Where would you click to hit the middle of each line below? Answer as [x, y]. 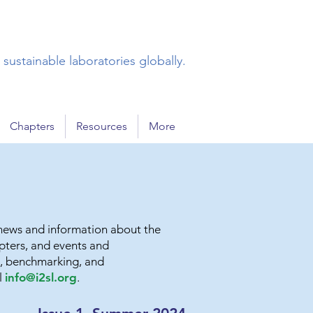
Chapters [32, 126]
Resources [102, 126]
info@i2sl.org [41, 277]
